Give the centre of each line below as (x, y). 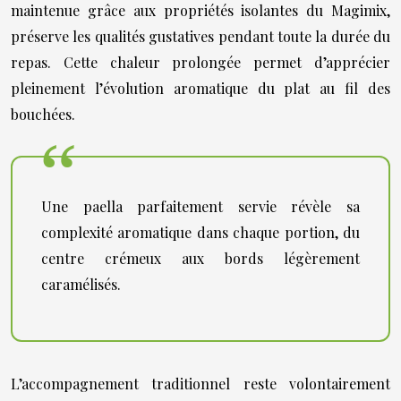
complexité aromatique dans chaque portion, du (200, 232)
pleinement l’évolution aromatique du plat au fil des (200, 88)
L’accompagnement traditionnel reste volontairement (200, 384)
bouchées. (43, 114)
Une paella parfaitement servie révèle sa (200, 206)
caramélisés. (81, 284)
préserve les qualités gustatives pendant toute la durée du (200, 36)
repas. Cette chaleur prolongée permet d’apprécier (200, 62)
